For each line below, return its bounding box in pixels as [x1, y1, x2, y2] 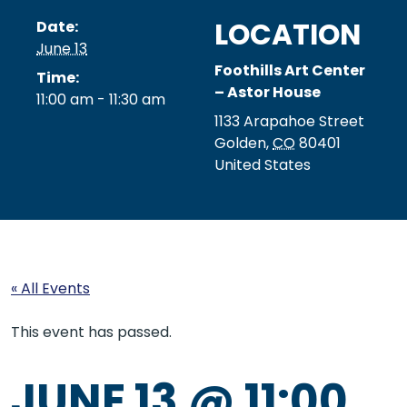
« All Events [11, 277, 90, 299]
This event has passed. [11, 321, 172, 342]
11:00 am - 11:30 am [36, 88, 165, 110]
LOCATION [214, 14, 361, 55]
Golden [214, 132, 266, 154]
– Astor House [214, 81, 321, 103]
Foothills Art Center [214, 59, 365, 81]
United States [214, 154, 311, 175]
